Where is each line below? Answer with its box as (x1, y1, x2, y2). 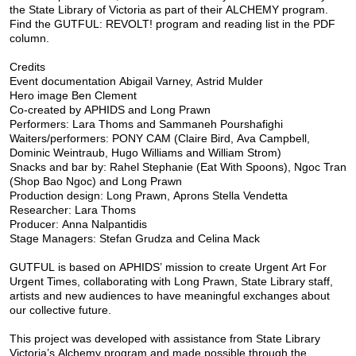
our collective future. (10, 303, 111, 316)
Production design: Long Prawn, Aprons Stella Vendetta (10, 188, 288, 202)
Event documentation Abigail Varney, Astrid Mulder (10, 74, 263, 87)
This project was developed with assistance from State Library (10, 332, 320, 346)
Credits (10, 60, 45, 73)
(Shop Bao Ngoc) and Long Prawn (10, 174, 182, 188)
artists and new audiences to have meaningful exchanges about (10, 288, 330, 302)
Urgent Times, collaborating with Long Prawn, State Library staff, (10, 274, 333, 288)
